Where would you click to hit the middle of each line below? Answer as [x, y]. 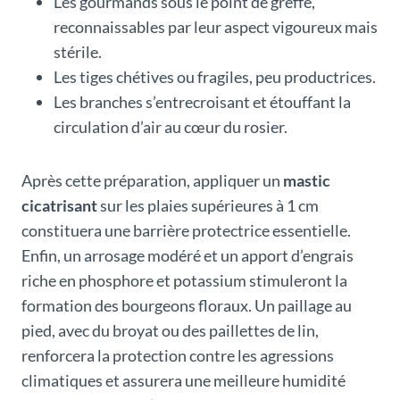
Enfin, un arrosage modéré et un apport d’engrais [187, 256]
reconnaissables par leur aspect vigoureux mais [216, 27]
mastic [307, 181]
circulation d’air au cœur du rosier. [171, 127]
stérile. [78, 52]
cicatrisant [59, 206]
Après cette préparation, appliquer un [152, 181]
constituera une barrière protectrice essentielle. [186, 231]
